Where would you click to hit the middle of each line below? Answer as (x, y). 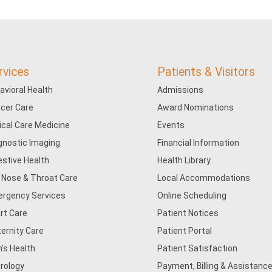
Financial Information (199, 143)
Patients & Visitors (206, 72)
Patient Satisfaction (198, 248)
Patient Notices (188, 213)
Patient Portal (185, 231)
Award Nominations (196, 107)
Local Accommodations (204, 178)
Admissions (181, 90)
